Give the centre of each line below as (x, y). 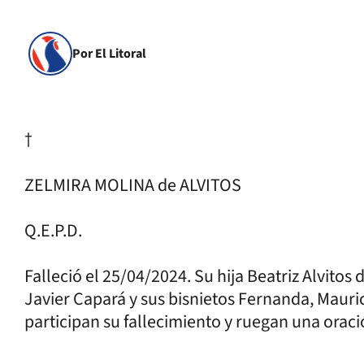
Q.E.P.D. (53, 231)
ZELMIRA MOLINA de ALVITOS (133, 185)
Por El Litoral (109, 54)
